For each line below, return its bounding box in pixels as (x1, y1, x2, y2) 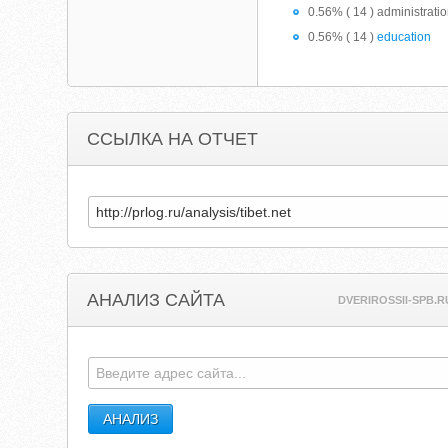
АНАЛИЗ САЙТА (87, 290, 226, 310)
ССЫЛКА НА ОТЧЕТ (87, 129, 259, 149)
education (377, 30, 432, 44)
